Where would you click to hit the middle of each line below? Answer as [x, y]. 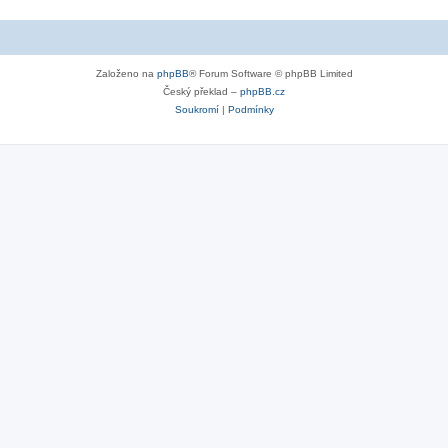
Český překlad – [201, 91]
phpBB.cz [262, 91]
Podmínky [250, 109]
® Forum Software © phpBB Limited [270, 73]
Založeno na [126, 73]
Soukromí [196, 109]
